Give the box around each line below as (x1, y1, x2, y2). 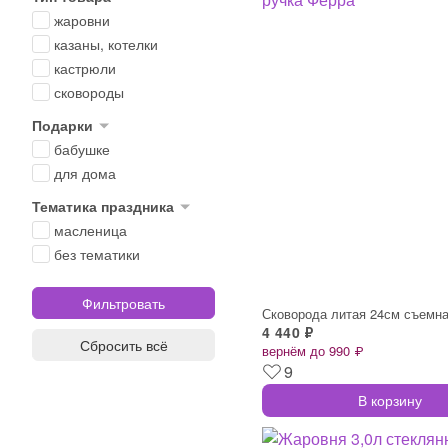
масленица (54, 220, 127, 240)
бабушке (54, 139, 110, 159)
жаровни (54, 10, 110, 30)
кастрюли (54, 58, 116, 78)
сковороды (54, 82, 124, 102)
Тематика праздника (32, 196, 174, 216)
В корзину (357, 389, 422, 410)
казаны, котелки (54, 34, 158, 54)
